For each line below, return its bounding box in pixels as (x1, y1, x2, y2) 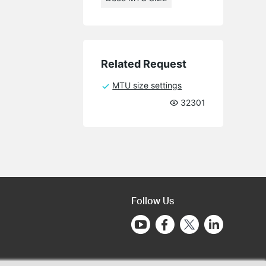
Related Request (101, 58, 187, 71)
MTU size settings (112, 80, 182, 91)
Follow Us (131, 194, 174, 207)
